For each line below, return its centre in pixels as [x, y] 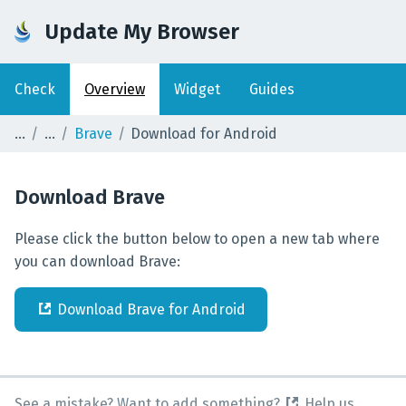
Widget [197, 89]
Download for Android [204, 134]
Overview [115, 89]
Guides [272, 89]
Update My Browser [142, 32]
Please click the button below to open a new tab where [197, 239]
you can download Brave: [97, 261]
